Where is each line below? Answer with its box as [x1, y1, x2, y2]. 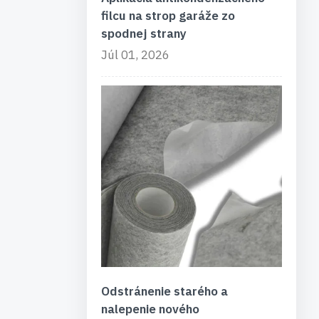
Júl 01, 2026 [100, 46, 169, 63]
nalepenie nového [100, 300, 199, 317]
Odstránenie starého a [100, 283, 228, 299]
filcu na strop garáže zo [100, 7, 235, 23]
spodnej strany [100, 25, 187, 41]
